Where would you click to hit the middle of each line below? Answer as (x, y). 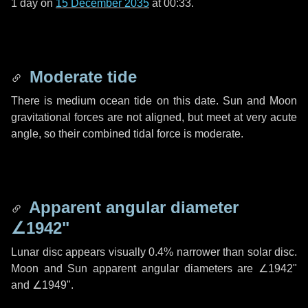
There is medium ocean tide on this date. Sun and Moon (154, 101)
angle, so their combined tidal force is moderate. (127, 134)
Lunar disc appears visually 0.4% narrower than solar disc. (154, 252)
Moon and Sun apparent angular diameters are (135, 268)
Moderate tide (81, 77)
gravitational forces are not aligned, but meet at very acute (154, 117)
